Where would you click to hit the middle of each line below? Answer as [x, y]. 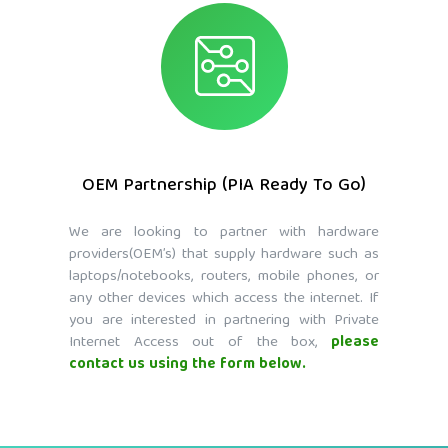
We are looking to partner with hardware [224, 233]
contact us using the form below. [187, 365]
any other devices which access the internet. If [224, 299]
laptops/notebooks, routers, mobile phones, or [224, 277]
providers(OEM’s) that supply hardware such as [224, 255]
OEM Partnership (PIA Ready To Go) [224, 187]
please [355, 343]
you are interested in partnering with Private [224, 321]
